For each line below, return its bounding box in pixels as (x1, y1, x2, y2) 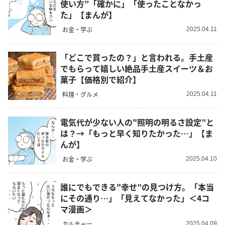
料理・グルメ (62, 89, 98, 98)
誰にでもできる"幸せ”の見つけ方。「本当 (60, 181, 214, 193)
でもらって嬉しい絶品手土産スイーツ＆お (60, 62, 213, 75)
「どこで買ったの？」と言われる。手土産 (60, 51, 213, 64)
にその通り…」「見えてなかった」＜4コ (60, 192, 209, 204)
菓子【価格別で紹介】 (60, 73, 141, 86)
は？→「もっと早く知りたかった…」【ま (60, 127, 213, 140)
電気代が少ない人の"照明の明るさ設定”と (60, 116, 214, 129)
